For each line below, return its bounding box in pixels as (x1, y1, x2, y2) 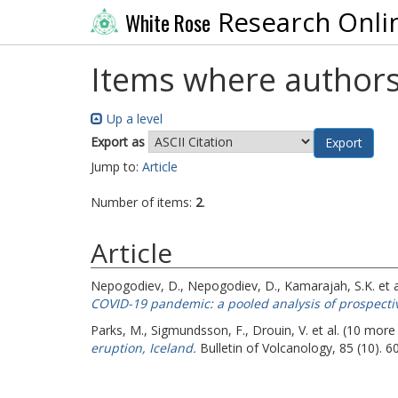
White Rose (124, 7, 211, 38)
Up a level (103, 110, 163, 127)
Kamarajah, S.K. (284, 277, 375, 294)
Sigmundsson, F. (151, 322, 245, 338)
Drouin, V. (252, 322, 308, 338)
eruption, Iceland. (91, 339, 196, 356)
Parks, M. (91, 322, 144, 338)
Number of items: (91, 194, 195, 211)
